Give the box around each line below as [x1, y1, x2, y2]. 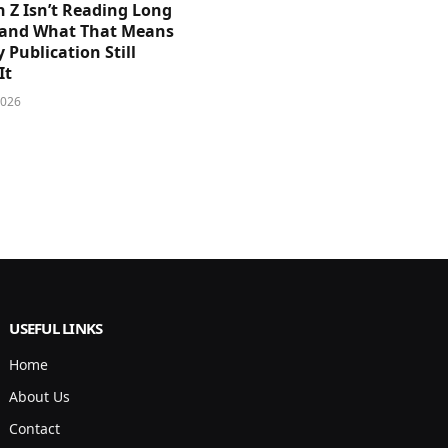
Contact [9, 418, 61, 438]
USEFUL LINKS [9, 317, 103, 338]
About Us [9, 386, 71, 406]
